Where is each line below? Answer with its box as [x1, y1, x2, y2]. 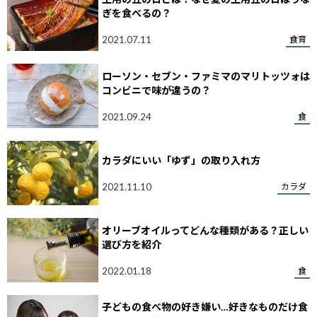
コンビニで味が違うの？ [101, 83, 211, 96]
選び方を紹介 [101, 238, 161, 250]
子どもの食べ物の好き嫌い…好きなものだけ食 [101, 301, 308, 313]
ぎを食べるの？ [101, 6, 171, 19]
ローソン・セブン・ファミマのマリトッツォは [101, 69, 310, 82]
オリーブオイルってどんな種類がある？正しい [101, 224, 309, 236]
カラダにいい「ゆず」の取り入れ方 [101, 154, 260, 166]
